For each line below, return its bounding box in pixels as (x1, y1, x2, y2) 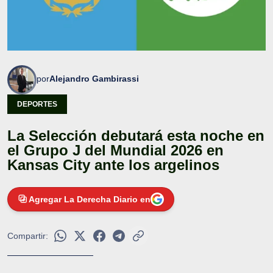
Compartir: (7, 230, 48, 241)
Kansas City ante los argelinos (7, 156, 219, 173)
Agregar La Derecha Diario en (29, 194, 151, 204)
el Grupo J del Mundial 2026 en (7, 141, 224, 158)
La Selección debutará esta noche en (7, 127, 264, 144)
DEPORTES (17, 99, 57, 108)
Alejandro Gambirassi (49, 73, 139, 83)
